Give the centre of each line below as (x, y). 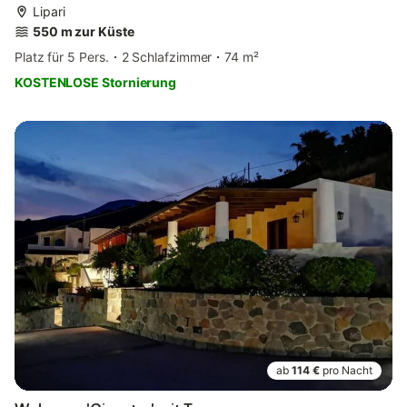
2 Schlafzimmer (167, 57)
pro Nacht (347, 371)
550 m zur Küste (84, 32)
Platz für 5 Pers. (62, 57)
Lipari (49, 12)
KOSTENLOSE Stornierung (96, 83)
